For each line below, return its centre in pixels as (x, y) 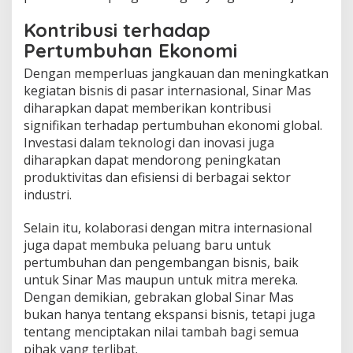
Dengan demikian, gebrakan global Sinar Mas (159, 297)
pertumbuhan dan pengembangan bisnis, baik (161, 262)
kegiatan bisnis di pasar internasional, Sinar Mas (167, 90)
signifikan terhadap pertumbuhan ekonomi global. (173, 125)
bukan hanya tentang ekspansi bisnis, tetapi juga (169, 314)
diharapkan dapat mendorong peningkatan (152, 160)
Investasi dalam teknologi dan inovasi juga (149, 142)
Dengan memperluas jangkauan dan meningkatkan (176, 73)
